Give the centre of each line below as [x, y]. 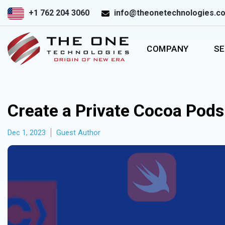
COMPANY [168, 49]
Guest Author [78, 133]
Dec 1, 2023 [27, 133]
